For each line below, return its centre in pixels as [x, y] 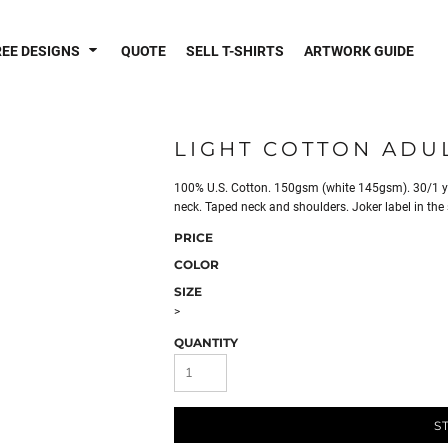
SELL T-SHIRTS [235, 50]
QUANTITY [206, 342]
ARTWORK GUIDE [359, 50]
